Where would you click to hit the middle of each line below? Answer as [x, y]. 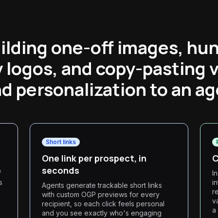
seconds [61, 170]
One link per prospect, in [94, 158]
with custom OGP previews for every [101, 194]
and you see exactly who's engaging [102, 213]
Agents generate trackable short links [102, 185]
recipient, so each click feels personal [103, 204]
